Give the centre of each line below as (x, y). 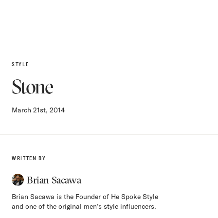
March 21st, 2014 (38, 110)
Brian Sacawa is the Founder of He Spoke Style (85, 197)
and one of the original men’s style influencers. (84, 207)
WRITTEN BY (29, 158)
